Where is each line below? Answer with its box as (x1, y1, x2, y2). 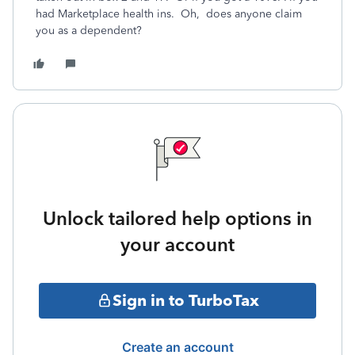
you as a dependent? (36, 23, 142, 37)
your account (120, 232, 235, 256)
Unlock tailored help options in (43, 206, 312, 230)
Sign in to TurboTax (112, 291, 259, 311)
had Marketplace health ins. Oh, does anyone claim (36, 6, 302, 21)
